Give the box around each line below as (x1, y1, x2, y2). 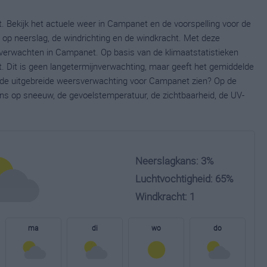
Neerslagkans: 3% (135, 154, 214, 167)
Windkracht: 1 (135, 190, 195, 203)
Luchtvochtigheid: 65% (135, 172, 234, 185)
